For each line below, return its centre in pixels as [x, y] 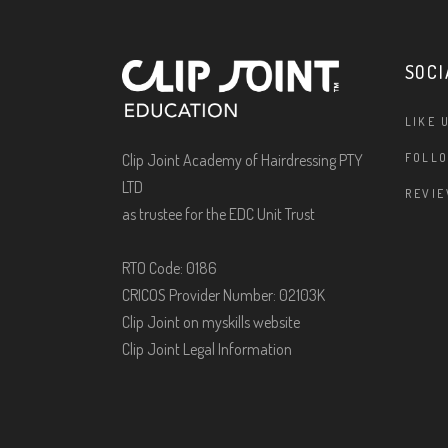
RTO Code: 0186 [169, 267]
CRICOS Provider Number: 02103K [223, 294]
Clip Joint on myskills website [211, 321]
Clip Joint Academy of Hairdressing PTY [242, 159]
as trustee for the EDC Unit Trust [218, 213]
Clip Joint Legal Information [207, 348]
